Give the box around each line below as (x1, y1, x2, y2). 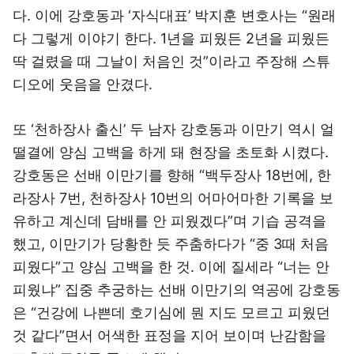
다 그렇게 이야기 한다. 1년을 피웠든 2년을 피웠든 (13, 30, 330, 47)
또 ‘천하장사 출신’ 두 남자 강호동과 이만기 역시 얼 (13, 121, 334, 137)
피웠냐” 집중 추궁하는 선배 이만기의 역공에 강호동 (13, 281, 341, 298)
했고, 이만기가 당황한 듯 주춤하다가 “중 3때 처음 (13, 235, 329, 252)
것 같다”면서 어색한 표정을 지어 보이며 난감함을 (13, 327, 326, 344)
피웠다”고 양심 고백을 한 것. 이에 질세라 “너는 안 (13, 258, 330, 275)
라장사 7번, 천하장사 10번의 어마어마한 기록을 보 (13, 190, 333, 206)
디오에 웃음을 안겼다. (13, 76, 153, 92)
